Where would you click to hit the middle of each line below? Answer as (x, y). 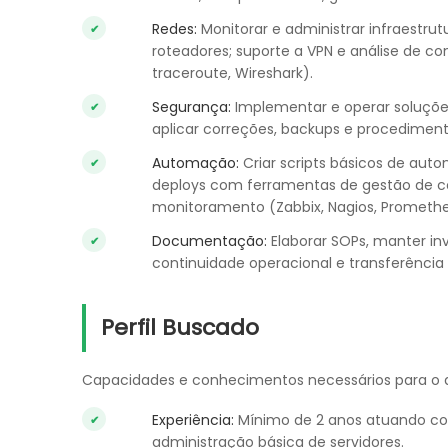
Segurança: (191, 107)
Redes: (174, 29)
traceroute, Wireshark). (232, 73)
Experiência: (193, 420)
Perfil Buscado (180, 327)
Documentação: (209, 241)
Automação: (195, 163)
